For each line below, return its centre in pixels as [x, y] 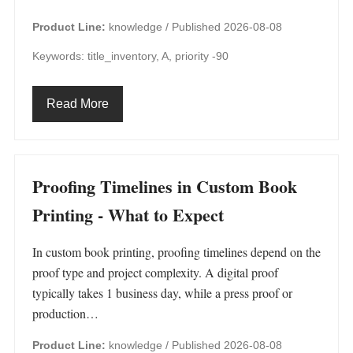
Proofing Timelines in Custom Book [165, 186]
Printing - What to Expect [128, 215]
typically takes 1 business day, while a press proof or [162, 293]
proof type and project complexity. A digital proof [155, 272]
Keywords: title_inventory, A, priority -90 [130, 56]
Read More [78, 104]
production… [65, 313]
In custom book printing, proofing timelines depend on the [176, 252]
